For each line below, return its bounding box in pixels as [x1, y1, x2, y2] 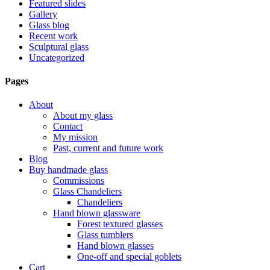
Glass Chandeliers [53, 186, 122, 197]
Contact [53, 121, 83, 132]
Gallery [29, 8, 57, 19]
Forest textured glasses [77, 219, 163, 230]
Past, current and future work [53, 143, 163, 154]
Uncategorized [29, 52, 84, 63]
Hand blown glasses [77, 240, 154, 251]
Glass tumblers [77, 230, 133, 240]
